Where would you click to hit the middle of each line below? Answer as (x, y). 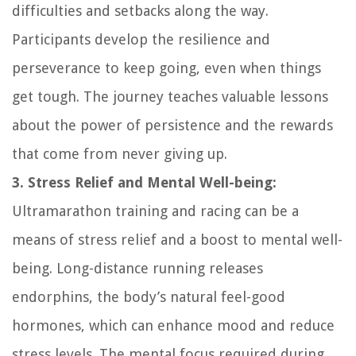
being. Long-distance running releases (137, 268)
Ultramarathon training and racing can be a (155, 211)
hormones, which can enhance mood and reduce (173, 325)
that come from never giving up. (120, 153)
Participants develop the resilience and (141, 39)
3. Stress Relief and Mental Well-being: (144, 182)
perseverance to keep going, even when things (166, 68)
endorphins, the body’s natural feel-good (149, 296)
